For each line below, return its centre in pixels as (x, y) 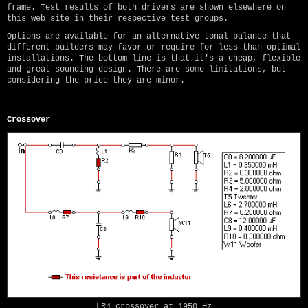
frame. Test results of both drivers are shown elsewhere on (146, 8)
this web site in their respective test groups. (118, 19)
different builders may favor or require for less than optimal (154, 48)
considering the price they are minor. (96, 81)
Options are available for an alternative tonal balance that (149, 37)
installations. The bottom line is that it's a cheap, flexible (154, 59)
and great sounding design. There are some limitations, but (146, 70)
